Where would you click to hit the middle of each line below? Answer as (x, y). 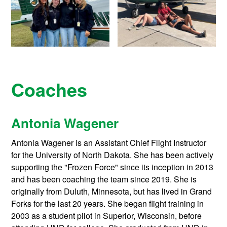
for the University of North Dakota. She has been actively (112, 155)
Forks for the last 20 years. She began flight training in (108, 203)
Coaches (49, 89)
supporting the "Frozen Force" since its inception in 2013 (112, 167)
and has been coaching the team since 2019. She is (104, 179)
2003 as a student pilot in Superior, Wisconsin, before (107, 215)
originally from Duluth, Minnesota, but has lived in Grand (112, 191)
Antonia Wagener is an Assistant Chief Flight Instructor (109, 142)
